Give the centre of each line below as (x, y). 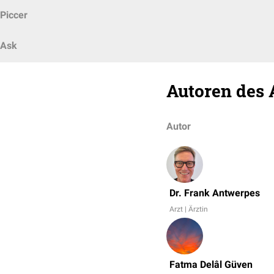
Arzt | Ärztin (189, 209)
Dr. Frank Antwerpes (215, 193)
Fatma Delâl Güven (211, 265)
